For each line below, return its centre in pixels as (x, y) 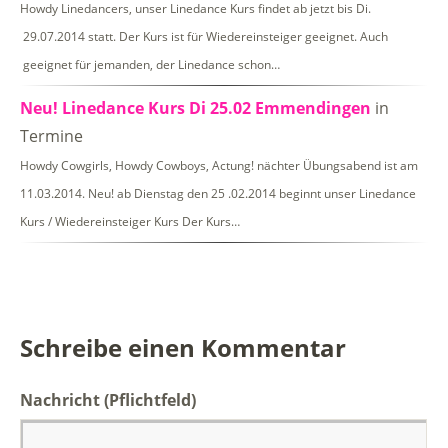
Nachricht (62, 399)
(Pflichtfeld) (150, 399)
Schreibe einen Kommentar (183, 347)
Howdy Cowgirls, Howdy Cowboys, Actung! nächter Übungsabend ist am (219, 165)
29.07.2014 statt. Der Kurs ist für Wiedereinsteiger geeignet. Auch (204, 36)
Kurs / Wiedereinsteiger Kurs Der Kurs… (130, 221)
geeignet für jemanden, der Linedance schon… (150, 64)
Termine (51, 135)
